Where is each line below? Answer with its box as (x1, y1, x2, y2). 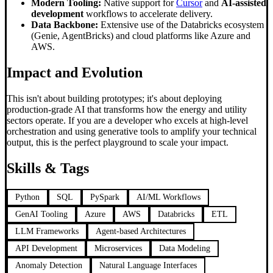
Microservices (94, 243, 142, 253)
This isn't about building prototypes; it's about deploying (7, 93, 222, 104)
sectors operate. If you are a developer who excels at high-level (7, 115, 248, 126)
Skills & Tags (7, 160, 89, 177)
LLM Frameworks (15, 226, 79, 236)
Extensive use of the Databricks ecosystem (98, 19, 264, 30)
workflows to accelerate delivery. (83, 9, 213, 19)
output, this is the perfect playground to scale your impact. (7, 137, 229, 148)
